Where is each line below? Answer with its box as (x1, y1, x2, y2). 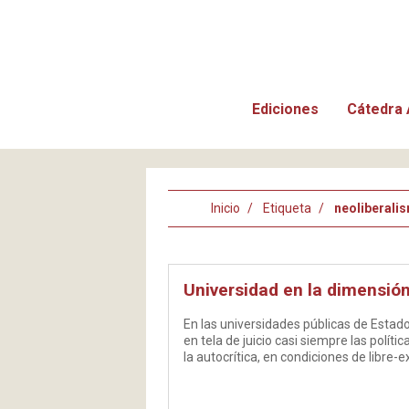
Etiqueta (262, 201, 311, 215)
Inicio (210, 201, 240, 215)
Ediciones (252, 100, 320, 118)
